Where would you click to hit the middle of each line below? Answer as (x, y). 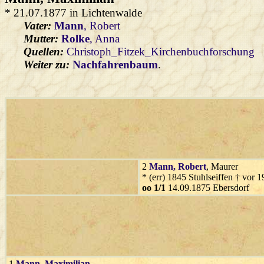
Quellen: (45, 51)
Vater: (39, 25)
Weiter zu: (47, 64)
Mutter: (42, 38)
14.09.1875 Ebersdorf (207, 187)
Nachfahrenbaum (115, 64)
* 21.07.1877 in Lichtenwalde (73, 12)
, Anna (105, 38)
